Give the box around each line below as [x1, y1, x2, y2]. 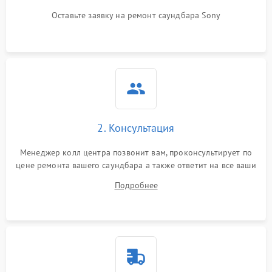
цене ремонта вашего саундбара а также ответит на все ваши [16, 159, 256, 171]
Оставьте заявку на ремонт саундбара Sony [52, 9, 220, 21]
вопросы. [118, 172, 154, 183]
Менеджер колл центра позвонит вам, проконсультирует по [19, 146, 253, 158]
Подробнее [114, 179, 158, 191]
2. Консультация [97, 120, 175, 135]
